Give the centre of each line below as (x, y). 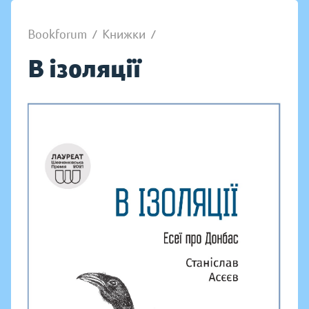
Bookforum (57, 34)
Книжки (124, 34)
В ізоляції (84, 69)
